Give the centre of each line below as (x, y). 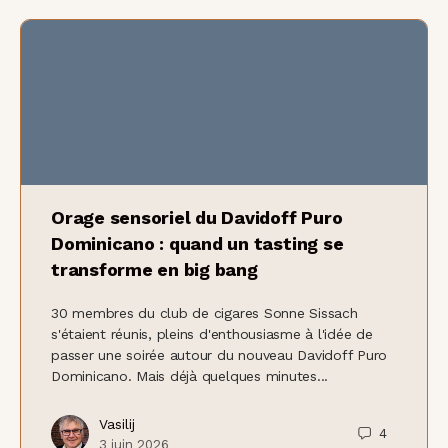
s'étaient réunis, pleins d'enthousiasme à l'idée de (212, 333)
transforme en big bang (154, 269)
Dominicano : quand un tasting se (197, 243)
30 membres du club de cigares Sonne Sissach (204, 312)
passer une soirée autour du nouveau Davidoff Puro (219, 354)
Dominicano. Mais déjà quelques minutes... (190, 375)
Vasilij (117, 423)
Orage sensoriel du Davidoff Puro (197, 217)
